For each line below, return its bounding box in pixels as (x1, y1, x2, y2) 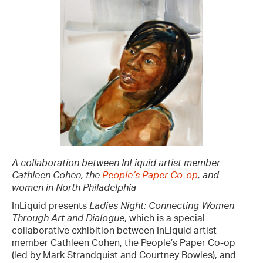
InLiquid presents (12, 201, 89, 211)
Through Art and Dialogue (12, 213, 124, 223)
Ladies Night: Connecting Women (89, 201, 234, 211)
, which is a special (124, 213, 205, 223)
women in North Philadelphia (12, 183, 136, 193)
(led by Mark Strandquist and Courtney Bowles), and (12, 250, 236, 260)
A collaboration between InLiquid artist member (12, 158, 220, 168)
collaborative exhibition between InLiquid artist (12, 225, 217, 235)
